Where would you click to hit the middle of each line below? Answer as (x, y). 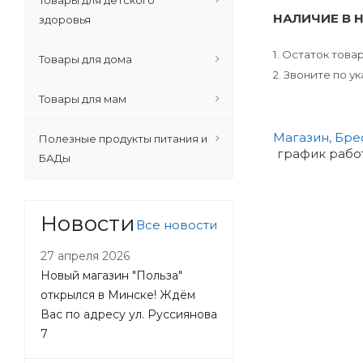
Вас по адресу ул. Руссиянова (129, 314)
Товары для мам (83, 99)
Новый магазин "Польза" (111, 275)
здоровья (65, 19)
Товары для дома (85, 59)
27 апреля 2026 (85, 256)
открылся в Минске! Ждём (118, 295)
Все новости (177, 225)
